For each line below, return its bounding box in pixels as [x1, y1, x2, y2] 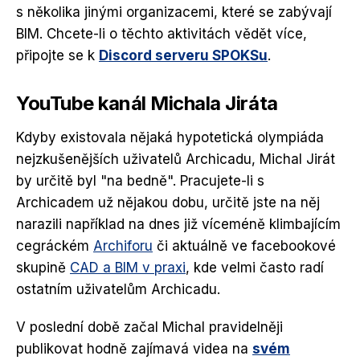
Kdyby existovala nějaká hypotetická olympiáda [16, 129, 324, 146]
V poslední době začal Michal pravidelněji [16, 319, 283, 336]
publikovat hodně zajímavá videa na [16, 341, 252, 358]
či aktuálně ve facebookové [153, 238, 336, 255]
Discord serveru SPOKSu [99, 47, 268, 64]
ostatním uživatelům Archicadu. [16, 281, 220, 298]
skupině [16, 260, 70, 276]
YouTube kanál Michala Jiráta [16, 92, 278, 116]
